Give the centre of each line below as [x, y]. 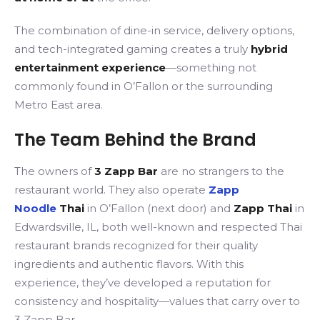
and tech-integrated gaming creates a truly [132, 49]
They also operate [159, 190]
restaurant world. [61, 190]
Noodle [37, 208]
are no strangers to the [221, 171]
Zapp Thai [261, 208]
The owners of [54, 171]
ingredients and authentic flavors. [104, 264]
